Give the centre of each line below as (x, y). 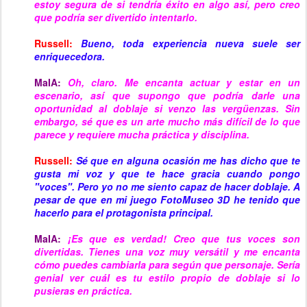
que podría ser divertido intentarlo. (116, 17)
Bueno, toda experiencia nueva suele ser (191, 43)
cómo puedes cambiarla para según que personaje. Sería (167, 265)
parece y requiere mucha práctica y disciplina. (142, 134)
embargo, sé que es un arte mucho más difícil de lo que (167, 121)
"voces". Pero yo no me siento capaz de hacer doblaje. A (167, 186)
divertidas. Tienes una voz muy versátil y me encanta (167, 251)
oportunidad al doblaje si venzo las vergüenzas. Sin (167, 108)
